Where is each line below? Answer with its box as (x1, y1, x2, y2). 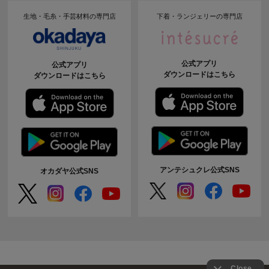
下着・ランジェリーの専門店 (156, 13, 243, 20)
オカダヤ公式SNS (40, 166, 99, 175)
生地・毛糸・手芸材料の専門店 (23, 13, 116, 20)
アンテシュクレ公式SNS (159, 165, 240, 174)
